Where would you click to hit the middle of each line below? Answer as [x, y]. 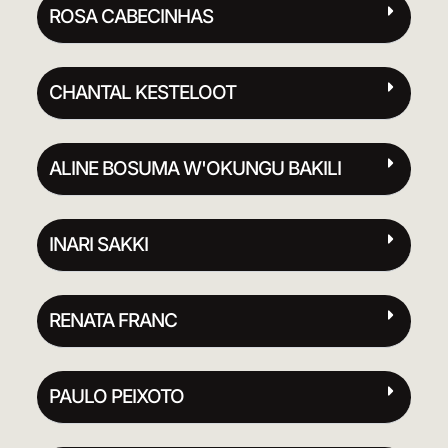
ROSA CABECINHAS [130, 16]
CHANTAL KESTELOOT [142, 92]
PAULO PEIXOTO [116, 396]
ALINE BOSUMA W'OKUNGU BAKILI [194, 168]
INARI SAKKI [98, 244]
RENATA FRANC [112, 320]
